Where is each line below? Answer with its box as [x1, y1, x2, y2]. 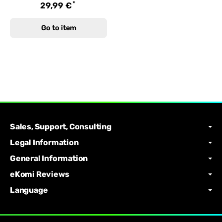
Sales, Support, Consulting [10, 122, 111, 132]
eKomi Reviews [10, 169, 69, 179]
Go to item [41, 23, 76, 32]
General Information [10, 154, 88, 164]
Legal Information [10, 138, 79, 148]
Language [10, 185, 48, 195]
